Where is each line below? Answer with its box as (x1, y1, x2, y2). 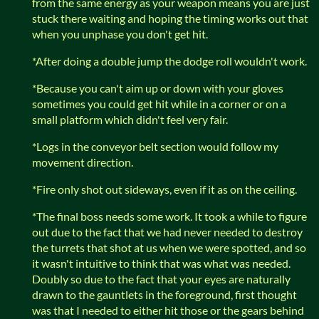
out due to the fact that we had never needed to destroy (32, 224, 303, 239)
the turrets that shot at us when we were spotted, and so (32, 240, 306, 254)
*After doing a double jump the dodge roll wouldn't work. (32, 53, 309, 68)
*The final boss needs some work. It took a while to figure (32, 209, 307, 223)
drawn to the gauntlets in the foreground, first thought (32, 287, 297, 301)
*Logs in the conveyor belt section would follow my (32, 139, 278, 153)
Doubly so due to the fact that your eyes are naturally (32, 271, 291, 286)
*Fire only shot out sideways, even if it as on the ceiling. (32, 182, 297, 196)
